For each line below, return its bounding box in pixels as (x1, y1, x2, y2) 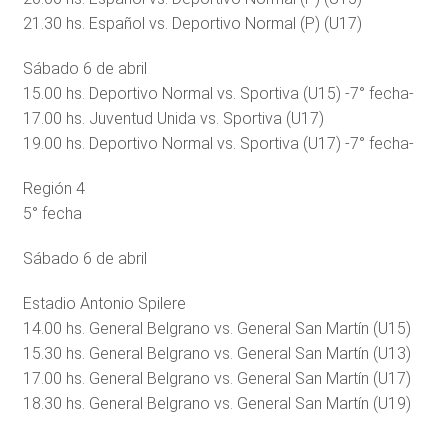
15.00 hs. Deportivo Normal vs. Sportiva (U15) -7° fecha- (22, 83, 414, 103)
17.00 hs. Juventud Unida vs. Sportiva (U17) (22, 108, 324, 128)
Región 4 (22, 178, 85, 198)
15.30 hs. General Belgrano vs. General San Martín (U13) (22, 343, 411, 363)
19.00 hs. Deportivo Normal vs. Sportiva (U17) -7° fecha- (22, 133, 414, 153)
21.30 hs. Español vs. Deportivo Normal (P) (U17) (22, 13, 362, 33)
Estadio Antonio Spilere (22, 293, 186, 313)
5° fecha (22, 203, 82, 223)
